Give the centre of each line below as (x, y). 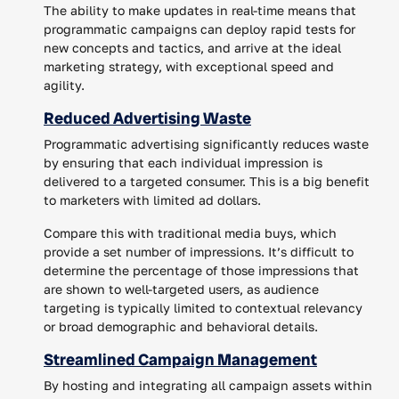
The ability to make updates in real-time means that (200, 10)
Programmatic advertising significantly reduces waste (206, 143)
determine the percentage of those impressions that (201, 270)
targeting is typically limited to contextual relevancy (203, 307)
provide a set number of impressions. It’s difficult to (199, 251)
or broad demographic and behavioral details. (181, 326)
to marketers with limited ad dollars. (152, 199)
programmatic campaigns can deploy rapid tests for (199, 28)
